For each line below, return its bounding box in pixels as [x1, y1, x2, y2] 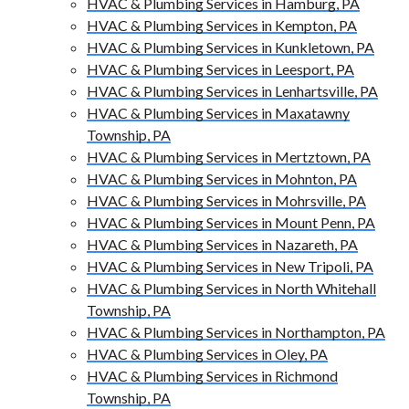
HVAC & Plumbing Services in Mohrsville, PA [87, 192, 366, 210]
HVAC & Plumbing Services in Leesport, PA [87, 60, 354, 79]
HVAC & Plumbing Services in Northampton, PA [87, 323, 385, 341]
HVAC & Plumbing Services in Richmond [87, 367, 338, 385]
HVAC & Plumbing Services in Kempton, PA [87, 16, 357, 35]
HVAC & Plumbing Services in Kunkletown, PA [87, 38, 374, 57]
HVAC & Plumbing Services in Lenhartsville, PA [87, 82, 378, 100]
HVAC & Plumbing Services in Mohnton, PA [87, 170, 357, 188]
